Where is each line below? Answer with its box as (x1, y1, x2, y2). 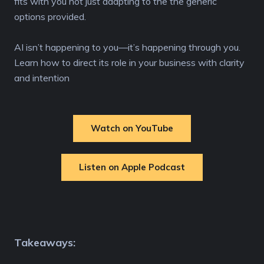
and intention (14, 72, 70, 84)
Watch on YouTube (91, 123, 173, 134)
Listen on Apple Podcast (79, 161, 185, 173)
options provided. (14, 11, 88, 23)
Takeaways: (14, 236, 75, 250)
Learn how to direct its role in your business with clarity (14, 57, 245, 69)
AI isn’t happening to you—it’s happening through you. (14, 41, 240, 54)
